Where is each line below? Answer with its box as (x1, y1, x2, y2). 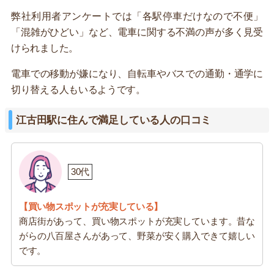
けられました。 (11, 42, 78, 53)
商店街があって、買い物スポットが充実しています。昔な (19, 215, 255, 226)
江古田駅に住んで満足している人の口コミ (16, 114, 212, 126)
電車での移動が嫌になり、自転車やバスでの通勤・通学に (11, 68, 263, 79)
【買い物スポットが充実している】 (19, 201, 163, 212)
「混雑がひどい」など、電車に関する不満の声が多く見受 (11, 26, 263, 37)
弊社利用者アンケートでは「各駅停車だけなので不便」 (11, 10, 263, 21)
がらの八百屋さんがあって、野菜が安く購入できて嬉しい (19, 230, 255, 241)
